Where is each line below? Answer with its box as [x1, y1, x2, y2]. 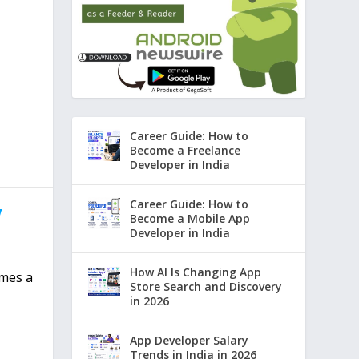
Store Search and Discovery [130, 279, 283, 295]
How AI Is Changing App [130, 264, 262, 280]
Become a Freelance [130, 143, 241, 159]
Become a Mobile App [130, 211, 251, 227]
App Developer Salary [130, 333, 249, 349]
